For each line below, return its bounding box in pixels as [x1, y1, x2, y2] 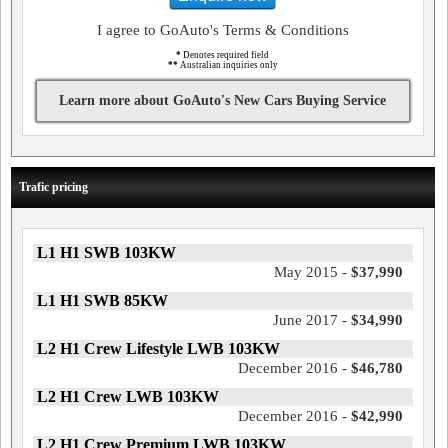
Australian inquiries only [177, 60, 278, 70]
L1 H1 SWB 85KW [37, 292, 168, 309]
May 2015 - [273, 264, 351, 280]
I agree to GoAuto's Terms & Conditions [96, 22, 349, 38]
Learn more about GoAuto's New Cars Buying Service [59, 93, 387, 108]
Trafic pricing [19, 180, 88, 194]
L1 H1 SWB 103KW [37, 244, 176, 261]
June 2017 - [272, 312, 351, 328]
